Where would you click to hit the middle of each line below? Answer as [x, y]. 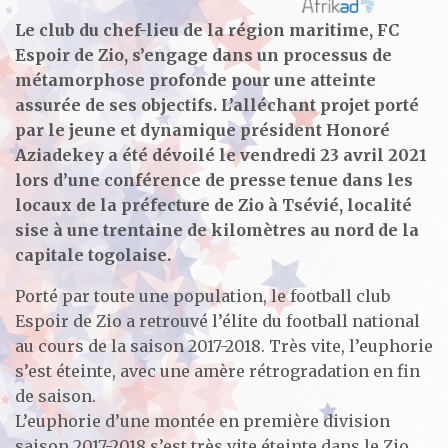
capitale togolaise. [93, 254]
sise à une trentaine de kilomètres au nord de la [217, 229]
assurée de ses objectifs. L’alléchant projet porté [217, 104]
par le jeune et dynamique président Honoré [202, 129]
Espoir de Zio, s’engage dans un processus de [203, 54]
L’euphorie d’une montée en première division [202, 420]
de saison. [55, 395]
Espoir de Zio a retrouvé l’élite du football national [217, 320]
